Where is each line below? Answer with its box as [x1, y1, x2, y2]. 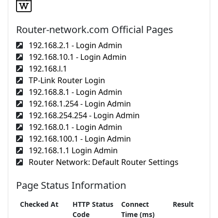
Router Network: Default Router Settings [27, 156, 179, 167]
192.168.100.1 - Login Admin [27, 133, 131, 144]
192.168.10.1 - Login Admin [27, 51, 127, 62]
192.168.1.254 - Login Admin [27, 98, 131, 109]
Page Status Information [16, 178, 126, 192]
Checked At [20, 199, 58, 209]
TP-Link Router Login [27, 74, 105, 86]
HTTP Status [73, 199, 113, 209]
